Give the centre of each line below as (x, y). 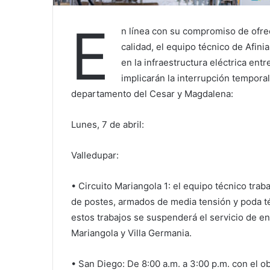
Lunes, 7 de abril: (108, 124)
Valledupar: (95, 155)
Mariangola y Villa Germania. (131, 233)
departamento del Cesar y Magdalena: (152, 93)
